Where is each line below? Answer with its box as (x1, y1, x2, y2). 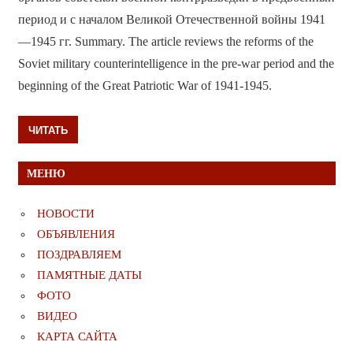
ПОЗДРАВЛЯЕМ (37, 247, 121, 261)
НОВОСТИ (37, 206, 95, 220)
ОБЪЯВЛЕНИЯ (37, 227, 115, 240)
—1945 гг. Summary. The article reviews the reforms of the (17, 35, 314, 49)
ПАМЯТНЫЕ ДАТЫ (37, 268, 142, 281)
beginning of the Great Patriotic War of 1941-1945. (17, 79, 272, 93)
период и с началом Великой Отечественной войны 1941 (17, 13, 325, 27)
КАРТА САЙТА (37, 329, 117, 343)
